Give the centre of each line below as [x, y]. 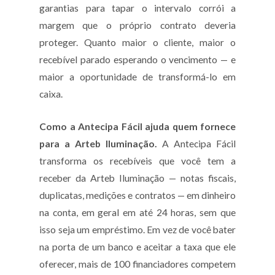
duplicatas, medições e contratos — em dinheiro [137, 196]
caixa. [51, 94]
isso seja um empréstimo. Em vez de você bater [137, 230]
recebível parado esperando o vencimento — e [137, 59]
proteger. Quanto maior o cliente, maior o [137, 42]
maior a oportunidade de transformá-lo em [137, 76]
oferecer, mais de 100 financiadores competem [137, 264]
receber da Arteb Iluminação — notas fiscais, [137, 178]
